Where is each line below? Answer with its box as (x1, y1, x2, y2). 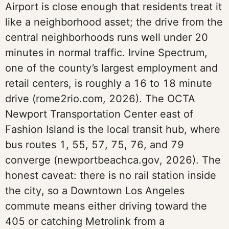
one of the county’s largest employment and (5, 62, 218, 74)
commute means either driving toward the (5, 200, 207, 212)
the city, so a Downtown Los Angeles (5, 185, 185, 197)
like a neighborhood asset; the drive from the (5, 16, 223, 28)
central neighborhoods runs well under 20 (5, 31, 208, 43)
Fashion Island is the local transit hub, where (5, 123, 220, 135)
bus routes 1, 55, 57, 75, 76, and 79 (5, 139, 184, 151)
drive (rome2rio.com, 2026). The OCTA (5, 93, 195, 105)
